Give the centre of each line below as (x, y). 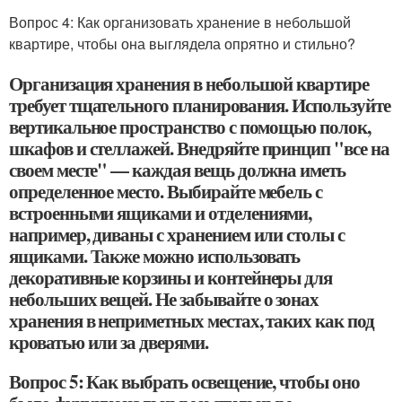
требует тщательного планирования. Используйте (200, 105)
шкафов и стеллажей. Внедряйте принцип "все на (199, 148)
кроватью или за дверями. (109, 342)
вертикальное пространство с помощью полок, (190, 127)
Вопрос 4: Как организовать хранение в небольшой (180, 22)
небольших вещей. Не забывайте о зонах (164, 299)
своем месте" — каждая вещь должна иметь (178, 170)
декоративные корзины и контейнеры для (171, 277)
